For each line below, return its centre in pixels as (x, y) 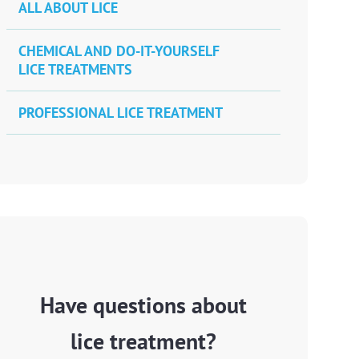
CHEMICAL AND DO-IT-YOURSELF (119, 51)
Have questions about (143, 305)
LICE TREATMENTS (75, 69)
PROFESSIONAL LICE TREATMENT (121, 113)
